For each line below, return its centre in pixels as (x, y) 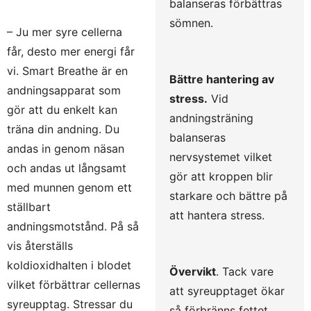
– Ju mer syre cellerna (65, 32)
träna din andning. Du (63, 129)
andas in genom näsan (66, 148)
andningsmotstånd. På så (73, 226)
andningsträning (211, 118)
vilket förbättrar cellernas (74, 284)
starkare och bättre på (228, 195)
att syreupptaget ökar (227, 291)
